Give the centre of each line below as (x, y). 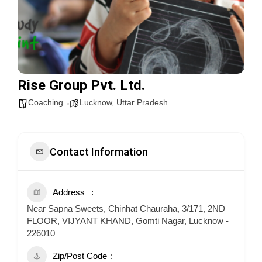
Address (69, 192)
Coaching (46, 102)
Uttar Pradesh (142, 102)
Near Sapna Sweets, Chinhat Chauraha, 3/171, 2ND (126, 208)
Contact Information (99, 151)
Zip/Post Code (80, 256)
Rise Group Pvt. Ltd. (81, 85)
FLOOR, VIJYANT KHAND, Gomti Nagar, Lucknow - (128, 221)
